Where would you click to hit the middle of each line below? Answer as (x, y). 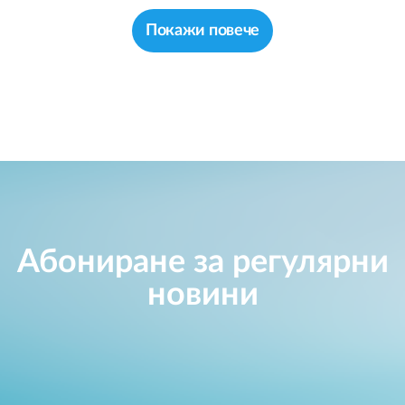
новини (202, 295)
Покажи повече (202, 31)
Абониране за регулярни (202, 263)
